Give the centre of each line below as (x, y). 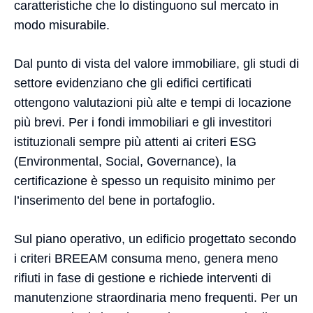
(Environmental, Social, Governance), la (125, 161)
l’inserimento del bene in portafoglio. (115, 201)
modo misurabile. (62, 25)
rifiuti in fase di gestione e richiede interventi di (143, 278)
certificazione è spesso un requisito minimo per (145, 181)
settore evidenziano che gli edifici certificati (133, 83)
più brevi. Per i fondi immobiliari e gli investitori (143, 122)
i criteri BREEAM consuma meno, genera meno (146, 259)
